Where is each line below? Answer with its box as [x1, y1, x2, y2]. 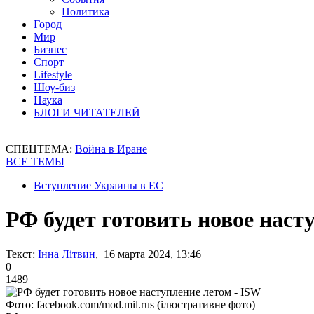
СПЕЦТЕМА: [6, 143, 75, 155]
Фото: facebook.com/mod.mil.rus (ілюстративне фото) [6, 298, 255, 310]
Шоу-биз [34, 81, 75, 93]
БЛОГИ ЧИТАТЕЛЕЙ [34, 107, 140, 118]
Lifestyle [34, 69, 72, 81]
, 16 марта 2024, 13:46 [95, 247, 201, 260]
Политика [62, 6, 109, 18]
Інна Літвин [38, 247, 95, 260]
